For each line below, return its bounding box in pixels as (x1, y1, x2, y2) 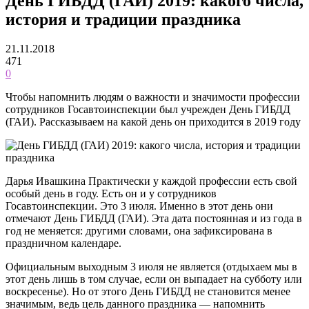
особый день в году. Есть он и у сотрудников (6, 187, 217, 199)
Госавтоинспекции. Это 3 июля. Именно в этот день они (6, 199, 273, 212)
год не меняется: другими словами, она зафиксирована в (6, 224, 272, 237)
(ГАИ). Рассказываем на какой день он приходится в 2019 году (6, 115, 301, 128)
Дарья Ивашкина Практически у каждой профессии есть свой (6, 175, 297, 187)
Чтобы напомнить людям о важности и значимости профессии (6, 90, 300, 103)
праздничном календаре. (6, 237, 121, 249)
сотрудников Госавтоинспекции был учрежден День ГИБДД (6, 103, 290, 115)
